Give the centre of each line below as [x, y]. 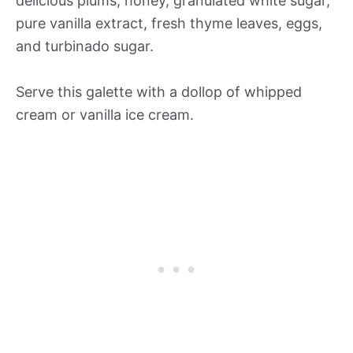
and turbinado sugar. [85, 46]
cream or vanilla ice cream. [105, 114]
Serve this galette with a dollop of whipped [159, 91]
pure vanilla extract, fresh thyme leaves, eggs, [169, 24]
